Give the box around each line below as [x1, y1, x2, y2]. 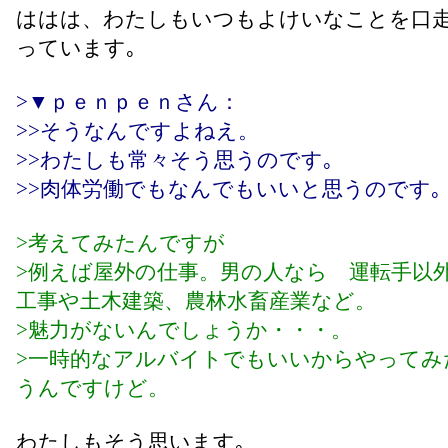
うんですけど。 [16, 376, 169, 400]
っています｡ [16, 36, 137, 60]
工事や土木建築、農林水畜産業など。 [16, 289, 376, 313]
